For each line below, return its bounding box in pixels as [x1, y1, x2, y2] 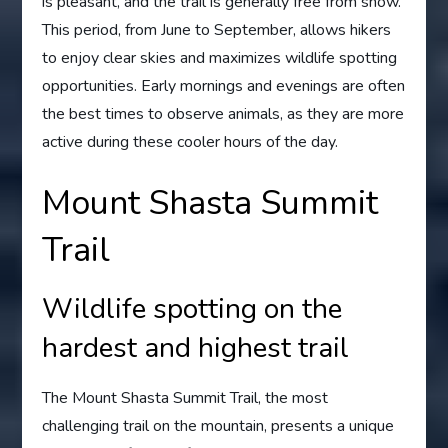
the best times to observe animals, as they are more [42, 102, 405, 125]
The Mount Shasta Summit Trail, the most [42, 386, 329, 409]
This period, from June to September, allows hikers [42, 18, 392, 41]
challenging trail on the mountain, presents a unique [42, 414, 395, 437]
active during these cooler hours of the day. [42, 130, 339, 153]
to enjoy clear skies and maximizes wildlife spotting [42, 46, 398, 69]
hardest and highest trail [42, 328, 350, 367]
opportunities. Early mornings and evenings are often [42, 74, 406, 97]
